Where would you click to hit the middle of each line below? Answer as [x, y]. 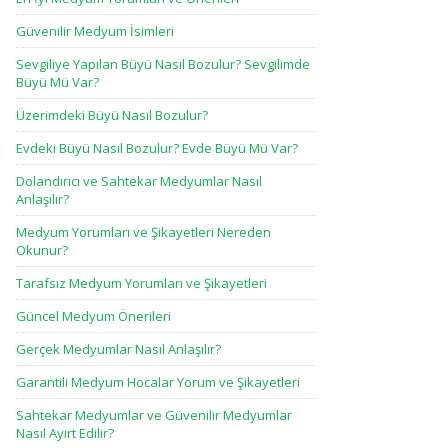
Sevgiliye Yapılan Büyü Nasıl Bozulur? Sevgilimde [163, 64]
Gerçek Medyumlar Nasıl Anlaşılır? [118, 349]
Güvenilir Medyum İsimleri [95, 31]
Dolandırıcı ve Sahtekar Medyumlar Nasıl [139, 181]
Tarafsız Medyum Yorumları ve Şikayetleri [141, 283]
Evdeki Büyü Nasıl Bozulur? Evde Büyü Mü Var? [157, 148]
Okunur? [42, 250]
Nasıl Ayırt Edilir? [65, 433]
